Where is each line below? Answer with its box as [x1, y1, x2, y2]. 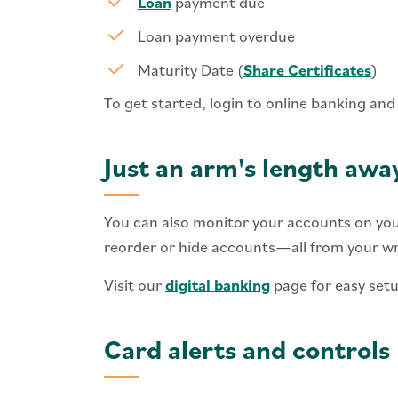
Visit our [104, 275, 165, 295]
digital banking [165, 275, 270, 295]
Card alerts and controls [104, 331, 390, 366]
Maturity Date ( [138, 60, 243, 80]
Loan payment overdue [138, 26, 295, 46]
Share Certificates [243, 60, 371, 80]
